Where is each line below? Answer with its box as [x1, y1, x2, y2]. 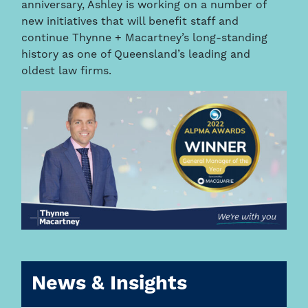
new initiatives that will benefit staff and [21, 16, 239, 27]
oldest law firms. [21, 65, 112, 77]
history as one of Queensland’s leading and [21, 49, 251, 60]
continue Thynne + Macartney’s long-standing [21, 32, 268, 44]
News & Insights [32, 274, 188, 294]
